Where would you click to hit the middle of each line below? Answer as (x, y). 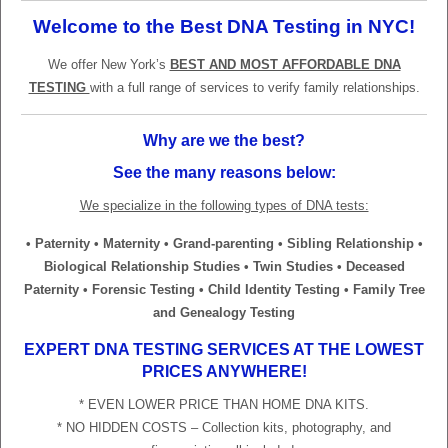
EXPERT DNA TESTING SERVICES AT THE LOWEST (224, 349)
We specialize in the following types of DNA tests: (224, 205)
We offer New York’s (108, 64)
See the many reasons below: (224, 172)
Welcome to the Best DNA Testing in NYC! (224, 26)
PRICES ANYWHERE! (224, 371)
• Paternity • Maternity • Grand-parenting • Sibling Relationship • (224, 243)
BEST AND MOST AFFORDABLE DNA (285, 64)
